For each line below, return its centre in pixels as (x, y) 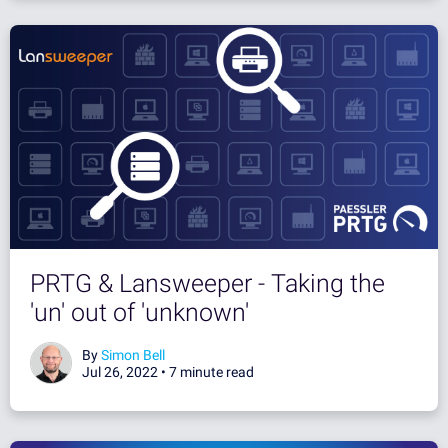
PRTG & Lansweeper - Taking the (207, 283)
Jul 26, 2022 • (125, 371)
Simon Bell (133, 354)
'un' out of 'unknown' (139, 312)
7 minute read (211, 371)
